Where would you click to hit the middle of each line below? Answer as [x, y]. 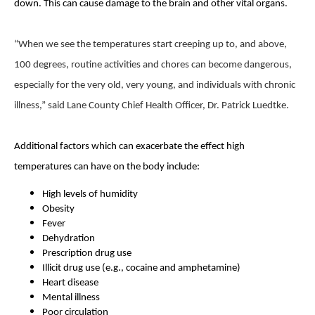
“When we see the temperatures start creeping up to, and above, [150, 45]
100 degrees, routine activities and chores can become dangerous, [153, 65]
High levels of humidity [90, 194]
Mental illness [71, 298]
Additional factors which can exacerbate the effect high [129, 147]
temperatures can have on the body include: [107, 167]
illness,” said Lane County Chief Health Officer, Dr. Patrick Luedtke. [152, 106]
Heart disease [70, 283]
